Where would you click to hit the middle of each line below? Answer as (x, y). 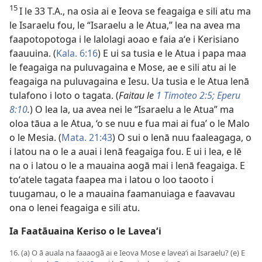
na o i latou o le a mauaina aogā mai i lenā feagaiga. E (127, 166)
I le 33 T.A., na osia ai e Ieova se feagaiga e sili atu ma (135, 11)
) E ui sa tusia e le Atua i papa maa (172, 53)
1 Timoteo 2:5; (185, 95)
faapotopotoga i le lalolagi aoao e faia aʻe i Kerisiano (124, 39)
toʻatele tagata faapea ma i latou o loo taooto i (111, 180)
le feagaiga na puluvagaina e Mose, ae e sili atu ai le (123, 67)
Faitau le (137, 95)
